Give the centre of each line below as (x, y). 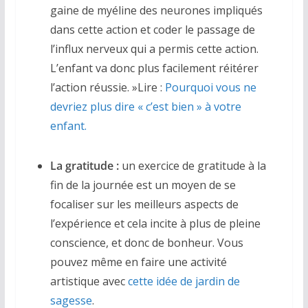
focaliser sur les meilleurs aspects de (144, 204)
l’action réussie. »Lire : (107, 87)
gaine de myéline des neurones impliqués (156, 10)
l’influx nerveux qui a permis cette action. (154, 48)
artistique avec (89, 281)
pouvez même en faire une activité (138, 262)
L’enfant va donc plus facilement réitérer (154, 68)
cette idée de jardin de (184, 281)
